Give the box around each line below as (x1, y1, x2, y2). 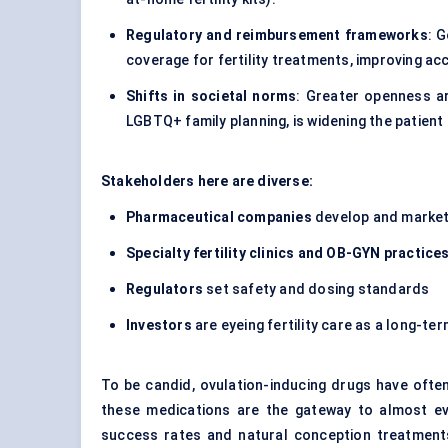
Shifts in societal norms (126, 88, 297, 105)
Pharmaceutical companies (126, 209, 312, 226)
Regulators (126, 281, 207, 298)
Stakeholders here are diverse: (101, 173, 313, 190)
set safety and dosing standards (206, 281, 430, 298)
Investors (126, 317, 195, 334)
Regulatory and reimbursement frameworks (126, 27, 428, 44)
